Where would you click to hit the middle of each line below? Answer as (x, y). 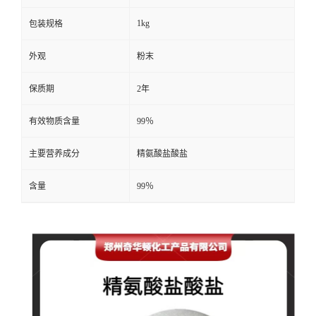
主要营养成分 (54, 154)
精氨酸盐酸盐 (162, 154)
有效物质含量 (54, 121)
